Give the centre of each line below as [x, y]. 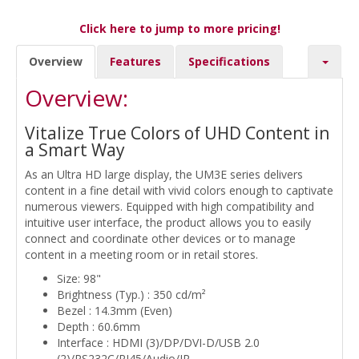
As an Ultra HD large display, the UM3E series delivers [164, 175]
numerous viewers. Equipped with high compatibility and [169, 207]
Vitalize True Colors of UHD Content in [177, 133]
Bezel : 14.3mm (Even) [115, 311]
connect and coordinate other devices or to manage [160, 239]
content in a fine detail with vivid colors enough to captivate [179, 191]
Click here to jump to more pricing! [179, 29]
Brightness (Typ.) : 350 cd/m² [131, 295]
